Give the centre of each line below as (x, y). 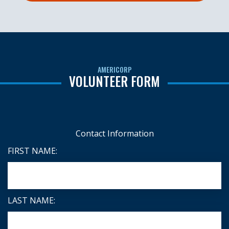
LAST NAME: (31, 201)
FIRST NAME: (32, 151)
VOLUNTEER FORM (114, 81)
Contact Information (114, 134)
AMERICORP (114, 70)
